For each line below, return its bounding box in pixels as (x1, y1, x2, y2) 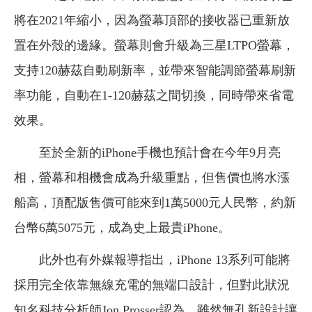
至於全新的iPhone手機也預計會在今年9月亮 (14, 146, 281, 160)
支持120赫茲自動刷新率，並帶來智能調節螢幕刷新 (14, 63, 296, 78)
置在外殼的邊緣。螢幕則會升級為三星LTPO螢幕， (14, 38, 295, 53)
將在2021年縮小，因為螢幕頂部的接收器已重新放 (14, 13, 290, 28)
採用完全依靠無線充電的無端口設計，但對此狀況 (14, 278, 290, 292)
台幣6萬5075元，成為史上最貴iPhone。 (14, 221, 231, 235)
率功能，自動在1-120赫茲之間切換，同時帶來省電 (14, 88, 294, 103)
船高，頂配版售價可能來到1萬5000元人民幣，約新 (14, 196, 296, 210)
